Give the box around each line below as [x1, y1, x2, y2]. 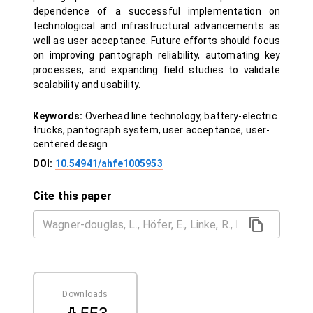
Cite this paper [33, 189, 112, 203]
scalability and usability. [33, 79, 141, 90]
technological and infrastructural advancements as [33, 20, 280, 31]
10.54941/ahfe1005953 [54, 158, 163, 169]
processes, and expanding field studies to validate [33, 64, 280, 75]
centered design [33, 138, 108, 150]
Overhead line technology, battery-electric [85, 110, 277, 122]
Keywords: [33, 110, 85, 122]
